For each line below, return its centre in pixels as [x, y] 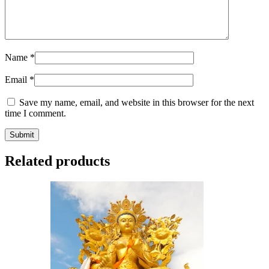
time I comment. [35, 113]
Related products [57, 161]
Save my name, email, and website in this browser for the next [137, 102]
